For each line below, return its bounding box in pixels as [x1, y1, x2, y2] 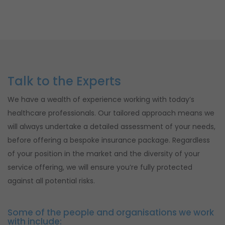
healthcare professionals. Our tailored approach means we [8, 107, 214, 118]
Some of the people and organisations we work [8, 206, 214, 218]
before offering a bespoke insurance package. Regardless [8, 135, 210, 145]
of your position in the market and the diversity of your [8, 148, 200, 159]
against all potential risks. [8, 175, 95, 186]
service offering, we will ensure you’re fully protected [8, 162, 192, 172]
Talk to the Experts [8, 72, 121, 89]
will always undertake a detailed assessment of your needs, [8, 121, 215, 132]
